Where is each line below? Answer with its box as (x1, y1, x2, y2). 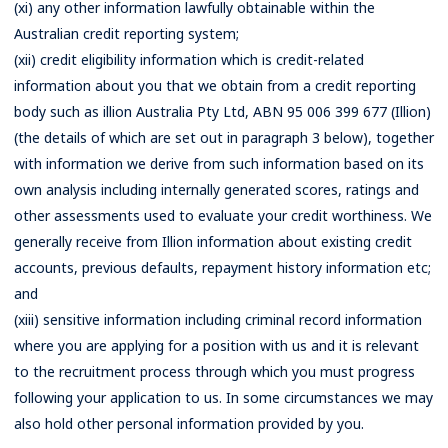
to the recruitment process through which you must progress (14, 362, 415, 381)
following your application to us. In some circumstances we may (14, 388, 433, 407)
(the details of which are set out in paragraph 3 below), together (14, 128, 434, 147)
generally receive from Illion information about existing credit (14, 232, 412, 251)
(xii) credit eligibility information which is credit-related (14, 50, 364, 69)
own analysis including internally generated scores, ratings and (14, 180, 419, 199)
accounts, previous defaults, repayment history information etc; (14, 258, 431, 277)
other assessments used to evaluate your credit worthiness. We (14, 206, 432, 225)
